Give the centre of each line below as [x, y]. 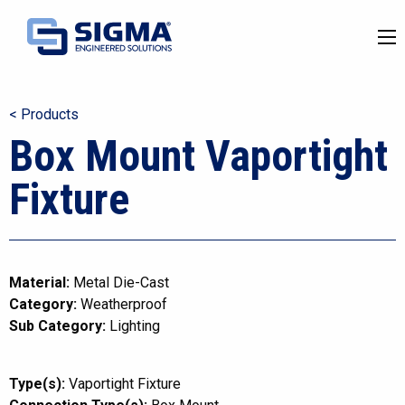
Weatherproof [124, 304]
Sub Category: [57, 326]
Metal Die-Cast [119, 283]
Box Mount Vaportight [198, 156]
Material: [39, 283]
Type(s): [37, 384]
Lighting [135, 326]
